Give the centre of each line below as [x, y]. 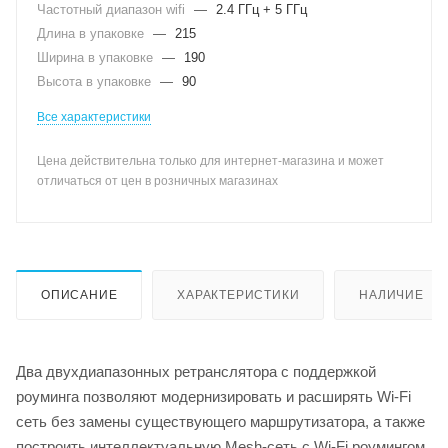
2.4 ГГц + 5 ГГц [261, 9]
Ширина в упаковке [97, 57]
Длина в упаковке [92, 33]
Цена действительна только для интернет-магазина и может [210, 161]
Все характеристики [94, 117]
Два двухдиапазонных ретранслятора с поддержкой [196, 371]
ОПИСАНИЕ [79, 294]
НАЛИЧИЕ [391, 294]
